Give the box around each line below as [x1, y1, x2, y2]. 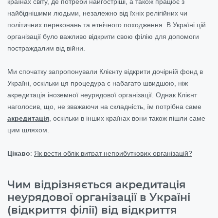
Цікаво [7, 149, 30, 157]
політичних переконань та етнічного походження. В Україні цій [7, 20, 206, 29]
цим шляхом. [7, 126, 49, 134]
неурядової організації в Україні [7, 190, 190, 204]
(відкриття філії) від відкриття [7, 203, 177, 217]
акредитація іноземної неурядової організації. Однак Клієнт [7, 91, 197, 99]
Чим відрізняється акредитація [7, 178, 186, 191]
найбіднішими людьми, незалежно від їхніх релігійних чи [7, 9, 187, 17]
